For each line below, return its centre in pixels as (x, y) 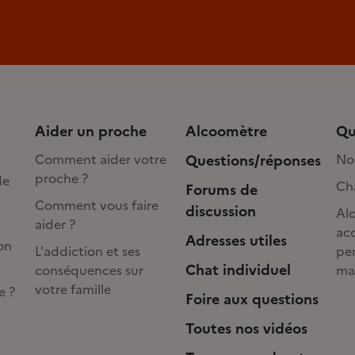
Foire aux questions (252, 299)
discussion (221, 211)
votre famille (73, 289)
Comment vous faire (97, 205)
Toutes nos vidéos (246, 328)
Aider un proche (91, 131)
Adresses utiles (236, 240)
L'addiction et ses (88, 251)
